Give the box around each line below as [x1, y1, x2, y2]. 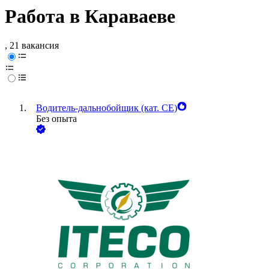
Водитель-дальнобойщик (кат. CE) [36, 103, 177, 113]
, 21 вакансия [5, 40, 59, 51]
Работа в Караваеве [5, 5, 175, 28]
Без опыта [36, 113, 77, 124]
